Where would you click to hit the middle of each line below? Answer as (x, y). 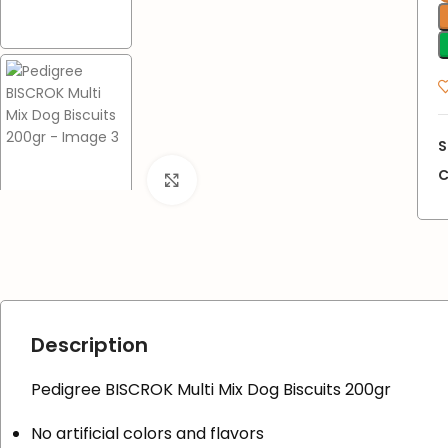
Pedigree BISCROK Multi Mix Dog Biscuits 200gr (211, 390)
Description (89, 345)
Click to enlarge (251, 179)
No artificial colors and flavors (147, 434)
